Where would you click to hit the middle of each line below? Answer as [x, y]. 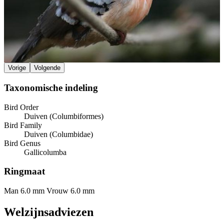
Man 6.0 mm [24, 191]
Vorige [17, 68]
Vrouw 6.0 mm [70, 191]
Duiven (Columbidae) [58, 134]
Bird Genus [22, 143]
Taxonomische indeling [51, 87]
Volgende [47, 68]
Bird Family [23, 125]
